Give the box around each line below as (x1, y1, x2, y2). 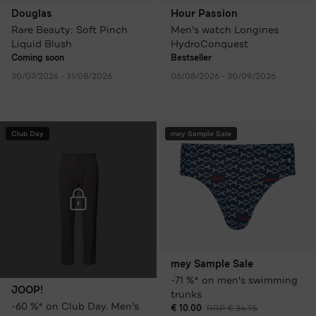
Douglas (11, 6, 52, 20)
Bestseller (171, 51, 212, 63)
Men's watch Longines (171, 23, 279, 36)
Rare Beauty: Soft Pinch (11, 23, 128, 36)
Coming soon (11, 51, 64, 63)
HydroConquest (171, 37, 248, 50)
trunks (171, 287, 202, 300)
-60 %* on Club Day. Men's (11, 299, 139, 312)
